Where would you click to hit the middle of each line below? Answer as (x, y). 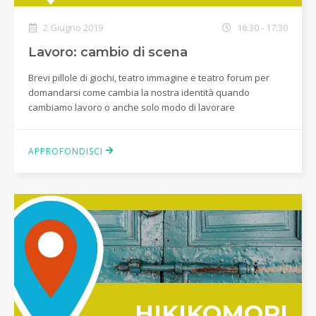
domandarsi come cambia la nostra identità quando (139, 92)
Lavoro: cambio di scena (108, 52)
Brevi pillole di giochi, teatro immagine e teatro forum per (149, 78)
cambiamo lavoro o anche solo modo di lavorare (132, 107)
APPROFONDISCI (67, 151)
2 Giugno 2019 (72, 28)
